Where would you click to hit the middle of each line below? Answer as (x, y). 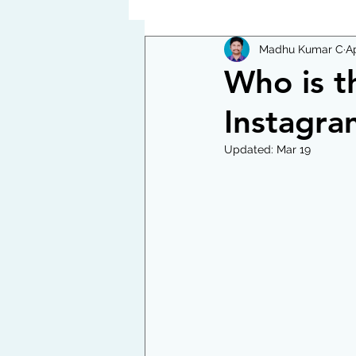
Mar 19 (294, 149)
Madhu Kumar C (301, 49)
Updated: (250, 149)
